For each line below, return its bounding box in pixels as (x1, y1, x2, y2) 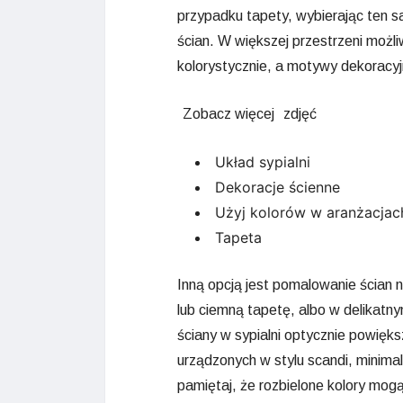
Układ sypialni (215, 153, 310, 171)
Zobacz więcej (183, 106, 274, 121)
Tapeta (215, 228, 262, 246)
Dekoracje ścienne (215, 178, 340, 196)
